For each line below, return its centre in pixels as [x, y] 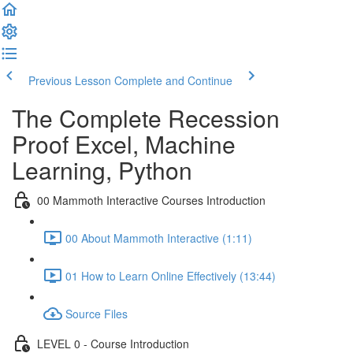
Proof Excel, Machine [124, 144]
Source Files [97, 313]
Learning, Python [102, 170]
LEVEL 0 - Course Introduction [113, 343]
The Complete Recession [146, 118]
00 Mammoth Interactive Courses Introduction [151, 200]
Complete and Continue [173, 80]
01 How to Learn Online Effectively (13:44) [171, 275]
